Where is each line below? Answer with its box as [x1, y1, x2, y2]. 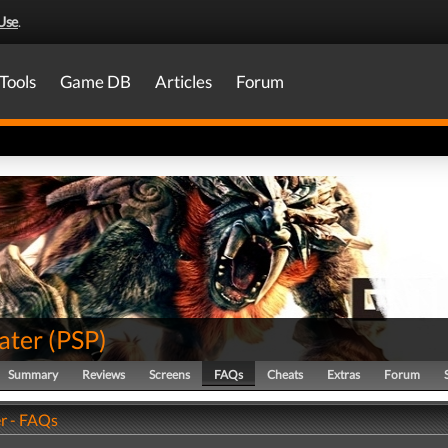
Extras [327, 367, 360, 382]
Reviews [82, 367, 125, 382]
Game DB [60, 71, 131, 92]
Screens [149, 367, 190, 382]
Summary [8, 367, 58, 382]
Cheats [267, 367, 303, 382]
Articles [155, 71, 212, 92]
